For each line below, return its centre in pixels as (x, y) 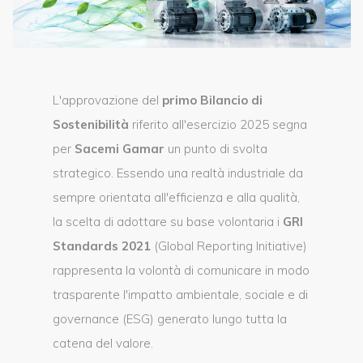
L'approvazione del (107, 100)
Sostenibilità (91, 124)
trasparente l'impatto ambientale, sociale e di (180, 295)
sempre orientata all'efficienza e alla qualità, (176, 197)
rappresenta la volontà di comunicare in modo (181, 270)
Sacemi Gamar (120, 149)
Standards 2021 (102, 246)
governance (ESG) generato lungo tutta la (170, 319)
